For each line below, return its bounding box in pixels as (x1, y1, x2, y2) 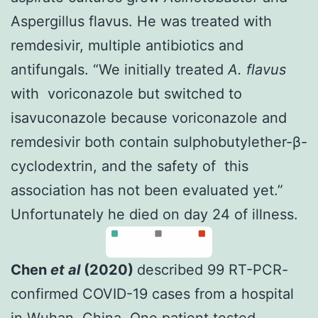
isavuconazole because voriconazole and (11, 109, 287, 126)
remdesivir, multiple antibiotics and (11, 36, 243, 54)
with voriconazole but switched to (11, 84, 242, 102)
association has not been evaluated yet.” (11, 181, 283, 199)
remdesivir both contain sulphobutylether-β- (11, 133, 307, 150)
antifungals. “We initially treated (11, 60, 228, 78)
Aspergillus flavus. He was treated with (11, 12, 272, 30)
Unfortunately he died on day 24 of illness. (11, 205, 298, 223)
